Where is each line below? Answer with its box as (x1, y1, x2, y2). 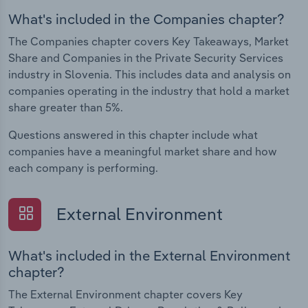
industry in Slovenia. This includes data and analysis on (8, 67, 291, 82)
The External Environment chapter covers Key (8, 287, 243, 301)
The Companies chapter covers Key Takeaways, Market (8, 34, 289, 49)
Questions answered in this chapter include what (8, 128, 258, 142)
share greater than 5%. (8, 100, 123, 115)
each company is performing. (8, 161, 158, 175)
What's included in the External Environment (8, 246, 290, 264)
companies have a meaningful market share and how (8, 144, 277, 159)
